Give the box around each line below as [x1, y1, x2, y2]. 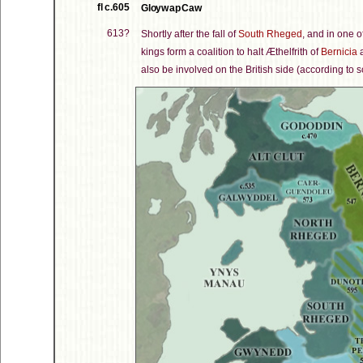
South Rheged [238, 28, 302, 40]
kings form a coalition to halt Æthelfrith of [141, 46, 321, 58]
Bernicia [321, 46, 357, 58]
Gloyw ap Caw [141, 2, 202, 14]
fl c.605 [97, 2, 130, 13]
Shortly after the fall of [141, 28, 238, 40]
